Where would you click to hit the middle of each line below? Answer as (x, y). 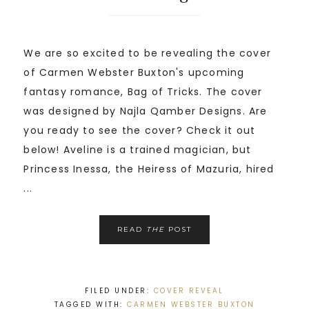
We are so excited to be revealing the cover (148, 53)
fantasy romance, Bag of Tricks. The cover (143, 92)
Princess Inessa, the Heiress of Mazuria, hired (149, 169)
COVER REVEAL (189, 291)
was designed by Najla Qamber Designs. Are (146, 111)
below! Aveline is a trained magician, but (138, 150)
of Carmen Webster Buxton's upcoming (134, 73)
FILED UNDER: (119, 291)
